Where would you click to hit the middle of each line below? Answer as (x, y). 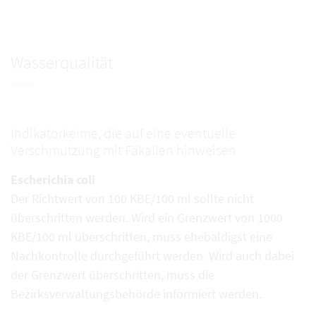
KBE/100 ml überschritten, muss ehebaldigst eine (141, 236)
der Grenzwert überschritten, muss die (113, 274)
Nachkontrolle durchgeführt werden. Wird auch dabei (152, 255)
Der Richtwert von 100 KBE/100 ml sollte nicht (132, 198)
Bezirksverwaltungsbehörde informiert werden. (136, 293)
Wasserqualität (62, 63)
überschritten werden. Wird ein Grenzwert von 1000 (147, 217)
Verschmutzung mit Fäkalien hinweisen (123, 150)
